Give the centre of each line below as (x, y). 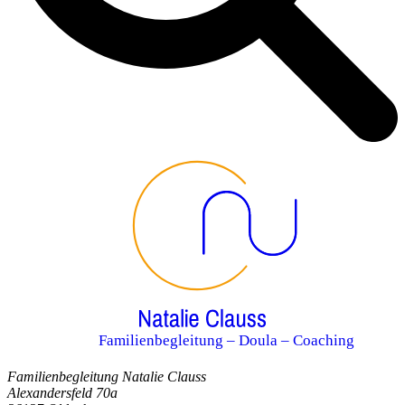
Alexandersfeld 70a (62, 392)
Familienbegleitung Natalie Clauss (107, 376)
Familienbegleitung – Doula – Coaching (226, 341)
